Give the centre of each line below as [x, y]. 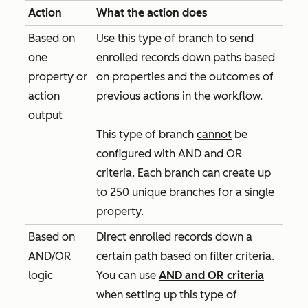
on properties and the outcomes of [185, 77]
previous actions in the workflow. [179, 96]
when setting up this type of [167, 295]
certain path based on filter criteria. [185, 256]
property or [58, 77]
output [45, 115]
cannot [214, 134]
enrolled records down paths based [186, 57]
